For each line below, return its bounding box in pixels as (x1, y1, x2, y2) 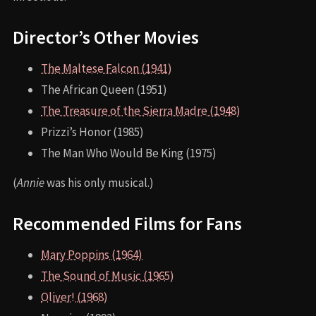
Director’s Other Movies (13, 26, 199, 49)
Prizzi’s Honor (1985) (41, 124, 144, 140)
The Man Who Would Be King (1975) (41, 145, 217, 162)
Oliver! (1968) (41, 289, 108, 305)
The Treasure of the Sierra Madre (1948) (41, 103, 241, 119)
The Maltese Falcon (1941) (41, 61, 172, 77)
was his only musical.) (44, 175, 154, 191)
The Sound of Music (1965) (41, 268, 174, 284)
